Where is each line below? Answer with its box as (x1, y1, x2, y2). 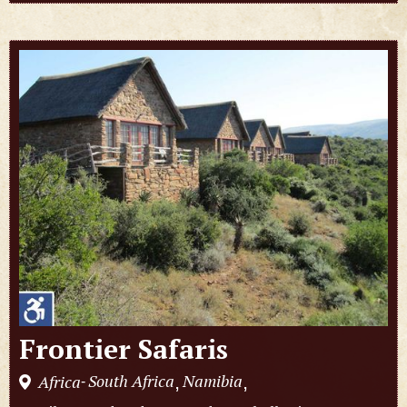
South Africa (88, 370, 174, 392)
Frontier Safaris (19, 331, 228, 368)
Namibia (183, 370, 243, 392)
